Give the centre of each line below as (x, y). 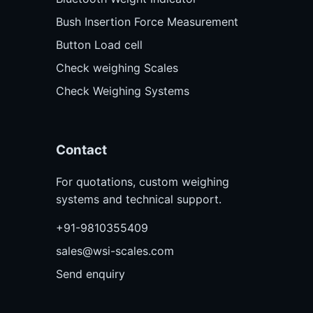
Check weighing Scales (117, 68)
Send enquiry (90, 274)
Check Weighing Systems (123, 91)
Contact (81, 150)
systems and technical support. (139, 199)
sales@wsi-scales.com (115, 250)
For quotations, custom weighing (143, 181)
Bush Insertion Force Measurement (147, 22)
